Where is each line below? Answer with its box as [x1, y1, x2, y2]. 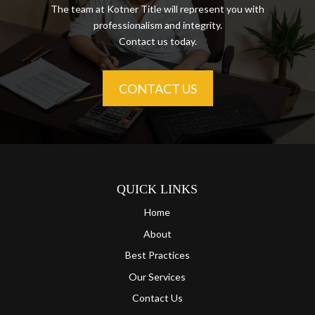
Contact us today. [118, 35, 197, 48]
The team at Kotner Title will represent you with [51, 3, 264, 15]
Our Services [129, 270, 186, 283]
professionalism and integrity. [93, 19, 222, 32]
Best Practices [124, 249, 190, 262]
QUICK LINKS [117, 182, 198, 197]
